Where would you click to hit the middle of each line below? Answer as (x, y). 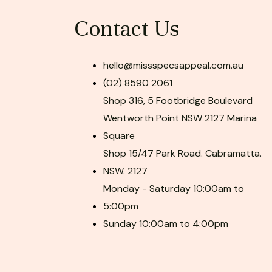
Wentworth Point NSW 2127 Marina (180, 118)
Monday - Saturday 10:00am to (174, 189)
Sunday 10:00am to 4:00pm (166, 224)
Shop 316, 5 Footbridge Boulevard (178, 101)
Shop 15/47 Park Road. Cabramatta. (182, 154)
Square (119, 136)
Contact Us (127, 29)
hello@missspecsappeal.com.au (173, 66)
